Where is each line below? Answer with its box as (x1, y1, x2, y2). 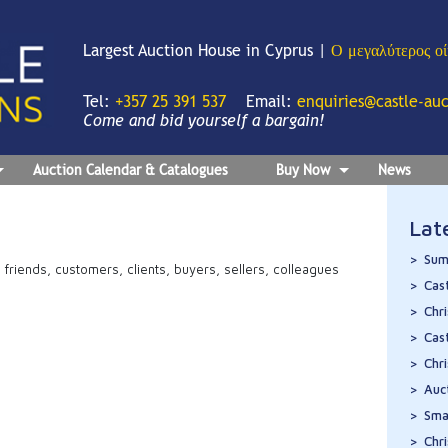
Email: (246, 92, 297, 111)
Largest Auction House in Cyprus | (83, 41, 331, 60)
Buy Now (276, 162, 330, 178)
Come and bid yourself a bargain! (83, 111, 325, 130)
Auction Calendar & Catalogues (33, 162, 228, 178)
